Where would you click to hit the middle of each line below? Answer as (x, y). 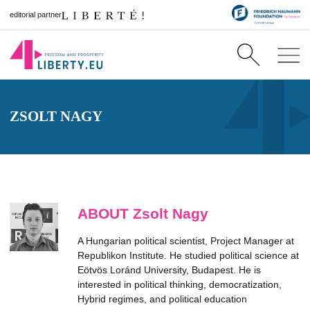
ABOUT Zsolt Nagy (143, 213)
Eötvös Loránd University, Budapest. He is (169, 270)
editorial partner (36, 14)
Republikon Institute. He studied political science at (188, 255)
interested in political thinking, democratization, (180, 284)
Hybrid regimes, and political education (162, 299)
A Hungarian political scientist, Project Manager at (186, 241)
